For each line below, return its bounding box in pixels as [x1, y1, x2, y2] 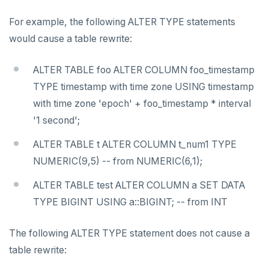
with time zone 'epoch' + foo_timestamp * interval [33, 98, 251, 110]
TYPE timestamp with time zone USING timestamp [33, 81, 254, 93]
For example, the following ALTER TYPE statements [9, 16, 235, 28]
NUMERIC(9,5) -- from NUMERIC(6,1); [33, 156, 202, 168]
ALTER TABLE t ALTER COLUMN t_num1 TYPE [33, 139, 237, 151]
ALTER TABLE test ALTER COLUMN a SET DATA [33, 180, 245, 192]
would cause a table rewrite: [9, 33, 132, 45]
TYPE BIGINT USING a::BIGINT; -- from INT [33, 196, 228, 208]
